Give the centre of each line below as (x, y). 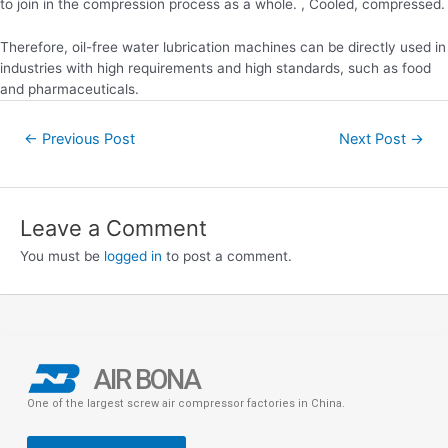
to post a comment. (227, 255)
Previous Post (86, 138)
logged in (133, 255)
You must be (62, 255)
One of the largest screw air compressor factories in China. (186, 403)
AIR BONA (147, 379)
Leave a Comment (113, 227)
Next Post (375, 138)
